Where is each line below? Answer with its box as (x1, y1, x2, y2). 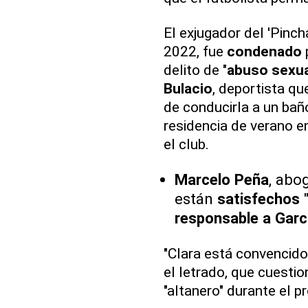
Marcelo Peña (174, 170, 269, 189)
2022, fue (163, 43, 227, 60)
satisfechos (217, 190, 300, 208)
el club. (163, 135, 209, 153)
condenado (226, 43, 302, 60)
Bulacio (163, 80, 212, 98)
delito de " (163, 61, 227, 79)
